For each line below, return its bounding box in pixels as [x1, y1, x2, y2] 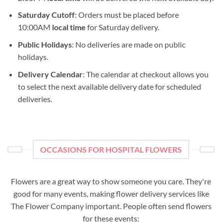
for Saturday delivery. [85, 22, 159, 32]
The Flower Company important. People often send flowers [10, 201, 212, 211]
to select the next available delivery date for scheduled [17, 81, 201, 91]
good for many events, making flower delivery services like [13, 188, 209, 198]
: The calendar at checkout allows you [82, 69, 209, 79]
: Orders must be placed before [74, 10, 179, 20]
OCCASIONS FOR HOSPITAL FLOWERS [40, 145, 182, 155]
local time [52, 22, 86, 32]
